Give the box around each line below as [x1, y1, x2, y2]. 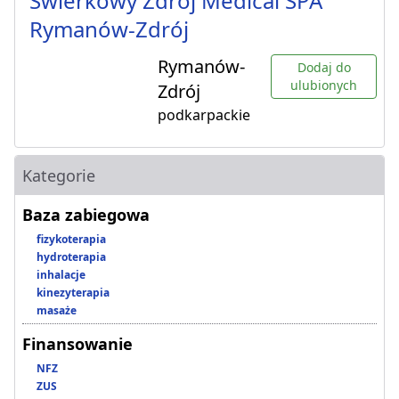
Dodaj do [297, 59, 351, 77]
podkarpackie [158, 105, 250, 126]
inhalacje [37, 267, 85, 283]
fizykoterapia [37, 232, 106, 248]
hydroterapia [37, 249, 106, 265]
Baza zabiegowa [22, 204, 150, 226]
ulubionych [290, 77, 357, 94]
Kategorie [22, 165, 95, 187]
